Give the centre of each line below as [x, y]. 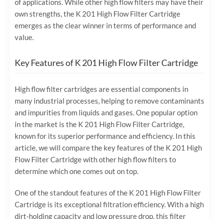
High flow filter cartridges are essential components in [101, 89]
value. [24, 37]
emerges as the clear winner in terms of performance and [105, 25]
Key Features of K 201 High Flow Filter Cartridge [106, 62]
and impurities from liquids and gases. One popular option [106, 112]
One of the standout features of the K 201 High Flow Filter [108, 192]
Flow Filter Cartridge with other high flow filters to [95, 159]
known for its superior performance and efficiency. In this [105, 136]
